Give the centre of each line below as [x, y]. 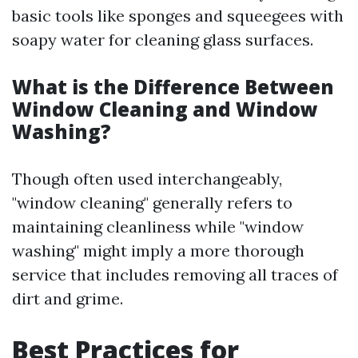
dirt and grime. [68, 298]
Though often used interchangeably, [147, 179]
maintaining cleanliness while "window [158, 227]
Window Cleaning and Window [165, 109]
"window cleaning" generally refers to [152, 203]
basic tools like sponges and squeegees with [178, 16]
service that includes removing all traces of [175, 274]
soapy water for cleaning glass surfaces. [163, 40]
